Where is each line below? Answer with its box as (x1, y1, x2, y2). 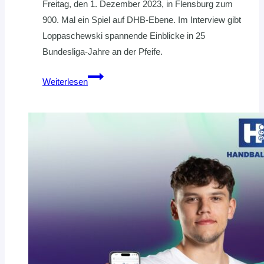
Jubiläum (87, 118, 122, 129)
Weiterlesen (42, 77, 88, 87)
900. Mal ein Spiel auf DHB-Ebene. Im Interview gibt (42, 15, 241, 25)
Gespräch (87, 150, 126, 161)
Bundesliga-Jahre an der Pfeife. (42, 47, 163, 57)
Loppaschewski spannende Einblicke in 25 (42, 31, 205, 41)
